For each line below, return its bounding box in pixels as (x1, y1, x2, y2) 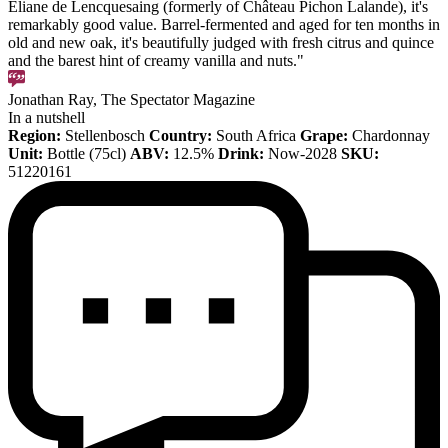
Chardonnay (352, 126, 430, 144)
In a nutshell (8, 108, 85, 126)
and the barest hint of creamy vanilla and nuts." (8, 51, 304, 69)
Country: (149, 126, 216, 144)
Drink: (218, 144, 268, 162)
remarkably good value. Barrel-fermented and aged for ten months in (8, 15, 440, 33)
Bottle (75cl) (47, 144, 126, 162)
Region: (8, 126, 65, 144)
